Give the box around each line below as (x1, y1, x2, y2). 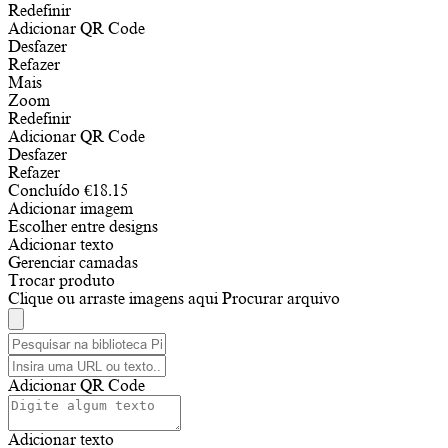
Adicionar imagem (8, 199, 133, 218)
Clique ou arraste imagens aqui (8, 289, 218, 308)
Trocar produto (8, 271, 115, 290)
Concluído (8, 181, 80, 200)
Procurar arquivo (222, 289, 340, 308)
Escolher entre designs (8, 217, 158, 236)
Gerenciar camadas (8, 253, 138, 272)
